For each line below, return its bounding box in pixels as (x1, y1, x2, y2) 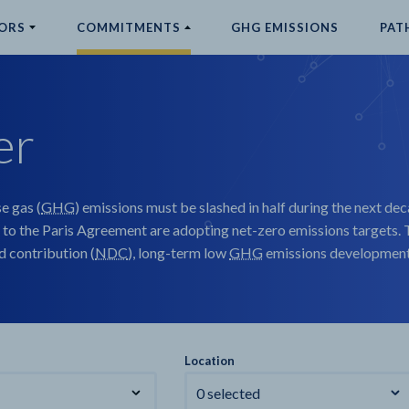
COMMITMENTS (76, 20, 181, 35)
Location (184, 353, 236, 368)
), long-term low (128, 244, 229, 261)
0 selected (195, 383, 260, 402)
